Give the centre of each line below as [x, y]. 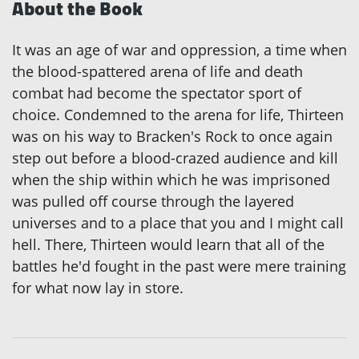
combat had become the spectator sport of [157, 93]
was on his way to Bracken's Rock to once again [172, 137]
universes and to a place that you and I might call [178, 223]
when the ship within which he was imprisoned [171, 180]
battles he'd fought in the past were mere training [179, 266]
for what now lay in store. [98, 288]
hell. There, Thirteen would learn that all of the [168, 245]
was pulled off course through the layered [153, 202]
